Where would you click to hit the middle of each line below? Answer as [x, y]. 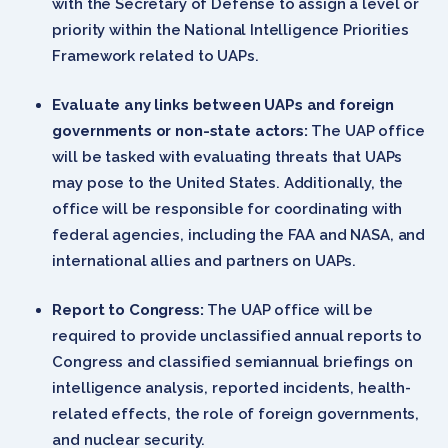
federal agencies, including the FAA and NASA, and [239, 234]
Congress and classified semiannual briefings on [232, 361]
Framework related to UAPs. [155, 55]
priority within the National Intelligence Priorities [230, 29]
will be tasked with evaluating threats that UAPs [227, 156]
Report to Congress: [128, 309]
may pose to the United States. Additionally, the [228, 182]
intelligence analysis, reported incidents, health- [231, 387]
